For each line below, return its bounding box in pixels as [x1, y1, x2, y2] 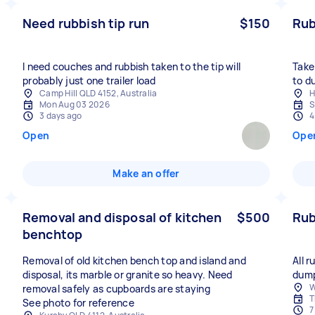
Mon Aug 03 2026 [39, 98, 110, 110]
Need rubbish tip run [22, 15, 149, 32]
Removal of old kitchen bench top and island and [22, 254, 246, 267]
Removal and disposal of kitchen [22, 209, 222, 226]
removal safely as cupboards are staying [22, 282, 210, 295]
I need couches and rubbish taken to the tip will [22, 60, 240, 73]
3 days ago [39, 110, 82, 122]
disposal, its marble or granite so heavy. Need [22, 268, 233, 281]
